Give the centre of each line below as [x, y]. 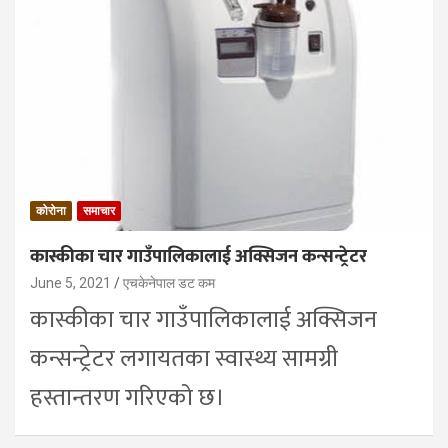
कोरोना [51, 211]
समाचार [99, 211]
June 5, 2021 [70, 283]
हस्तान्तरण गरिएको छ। [127, 398]
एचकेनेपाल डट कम [169, 283]
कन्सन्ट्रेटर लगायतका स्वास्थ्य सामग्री [184, 359]
